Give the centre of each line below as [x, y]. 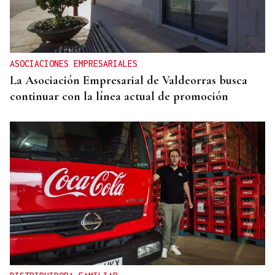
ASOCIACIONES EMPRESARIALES [74, 64]
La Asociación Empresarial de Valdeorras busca [129, 81]
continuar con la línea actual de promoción [119, 97]
